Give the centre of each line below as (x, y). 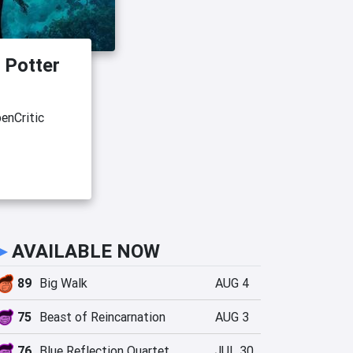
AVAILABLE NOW (86, 251)
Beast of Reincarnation (102, 317)
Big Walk (63, 283)
